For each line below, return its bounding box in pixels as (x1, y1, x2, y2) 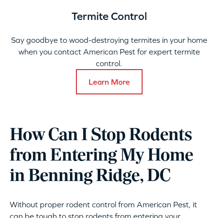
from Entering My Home (10, 147, 193, 165)
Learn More (88, 77, 130, 87)
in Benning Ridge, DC (10, 167, 170, 186)
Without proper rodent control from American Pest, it (10, 200, 197, 209)
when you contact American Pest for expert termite (18, 47, 200, 56)
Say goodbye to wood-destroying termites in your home (11, 36, 207, 45)
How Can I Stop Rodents (10, 127, 192, 145)
